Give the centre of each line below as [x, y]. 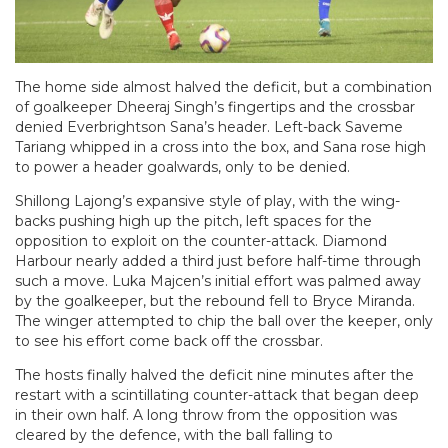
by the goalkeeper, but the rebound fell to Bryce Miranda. [215, 300]
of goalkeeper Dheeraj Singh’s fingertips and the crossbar [215, 106]
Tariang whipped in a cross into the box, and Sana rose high [220, 146]
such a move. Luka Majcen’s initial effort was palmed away [218, 280]
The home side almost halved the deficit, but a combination [223, 86]
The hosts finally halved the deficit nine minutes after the [214, 374]
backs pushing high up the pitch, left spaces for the [193, 220]
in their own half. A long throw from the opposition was [206, 414]
